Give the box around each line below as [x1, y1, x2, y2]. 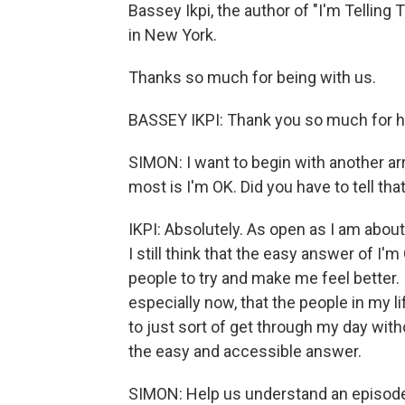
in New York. [128, 25, 217, 44]
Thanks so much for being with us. [128, 68, 376, 87]
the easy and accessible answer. [128, 342, 362, 361]
